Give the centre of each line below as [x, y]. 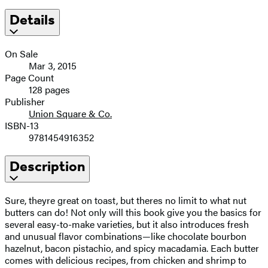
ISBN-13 [22, 125]
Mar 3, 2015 [53, 65]
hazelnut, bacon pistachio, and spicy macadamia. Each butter [132, 248]
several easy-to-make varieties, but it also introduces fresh [127, 224]
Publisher [25, 101]
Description [47, 166]
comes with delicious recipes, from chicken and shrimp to [126, 260]
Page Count [29, 77]
